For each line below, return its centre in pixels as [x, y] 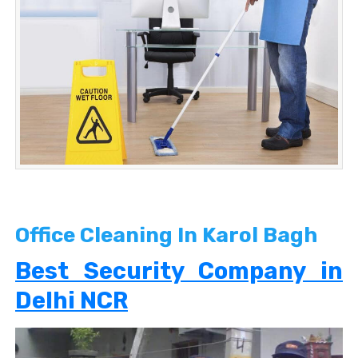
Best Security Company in [179, 271]
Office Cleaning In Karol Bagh [166, 236]
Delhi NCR [72, 301]
